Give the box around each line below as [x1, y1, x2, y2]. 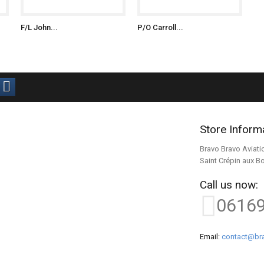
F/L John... [21, 23, 58, 32]
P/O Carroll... [137, 23, 183, 32]
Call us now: [199, 178, 258, 192]
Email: [199, 232, 222, 241]
